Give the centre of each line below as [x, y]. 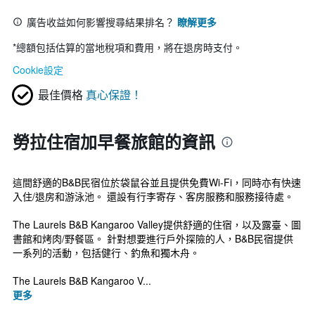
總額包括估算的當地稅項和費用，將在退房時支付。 [129, 47]
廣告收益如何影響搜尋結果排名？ [101, 22]
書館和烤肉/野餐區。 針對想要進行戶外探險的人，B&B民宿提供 [153, 238]
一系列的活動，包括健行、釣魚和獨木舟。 [106, 252]
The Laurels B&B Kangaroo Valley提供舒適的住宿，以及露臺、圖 [157, 224]
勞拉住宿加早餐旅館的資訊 [114, 141]
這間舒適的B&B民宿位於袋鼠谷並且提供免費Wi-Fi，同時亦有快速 [157, 182]
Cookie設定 [38, 70]
